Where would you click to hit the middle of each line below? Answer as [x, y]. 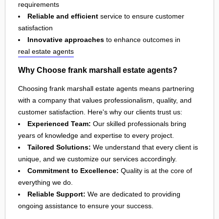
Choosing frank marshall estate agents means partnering [106, 88]
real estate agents [46, 52]
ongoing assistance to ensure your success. [86, 206]
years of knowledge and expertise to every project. [96, 135]
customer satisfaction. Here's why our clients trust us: [100, 112]
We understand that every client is [144, 147]
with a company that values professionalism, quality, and [105, 100]
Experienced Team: [59, 123]
